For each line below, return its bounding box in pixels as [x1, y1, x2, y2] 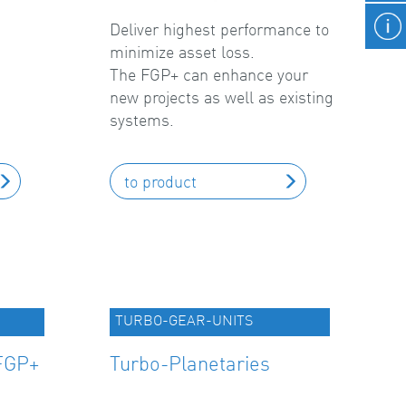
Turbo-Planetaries [110, 351, 270, 375]
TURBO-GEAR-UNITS [115, 311, 253, 329]
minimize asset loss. [110, 42, 255, 62]
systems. [110, 110, 174, 130]
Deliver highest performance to [110, 19, 329, 39]
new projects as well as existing [110, 87, 333, 107]
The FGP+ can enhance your [110, 64, 308, 84]
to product [124, 171, 197, 191]
